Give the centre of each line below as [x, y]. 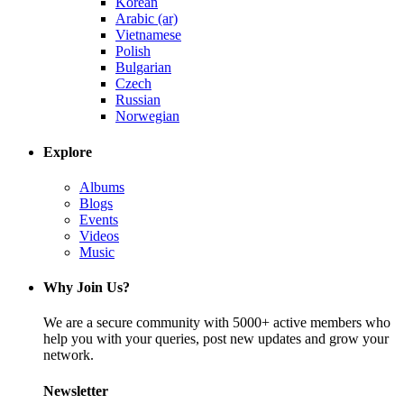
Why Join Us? [87, 288]
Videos [99, 235]
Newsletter [76, 390]
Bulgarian [143, 68]
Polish [133, 51]
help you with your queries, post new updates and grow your [216, 339]
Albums [102, 187]
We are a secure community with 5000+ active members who [217, 323]
